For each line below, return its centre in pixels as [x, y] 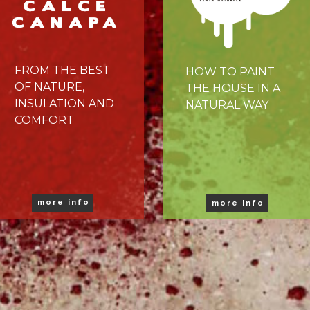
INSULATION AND [64, 103]
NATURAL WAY [227, 105]
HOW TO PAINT [230, 72]
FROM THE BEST [62, 70]
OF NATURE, [49, 87]
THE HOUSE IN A [233, 88]
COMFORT [44, 120]
